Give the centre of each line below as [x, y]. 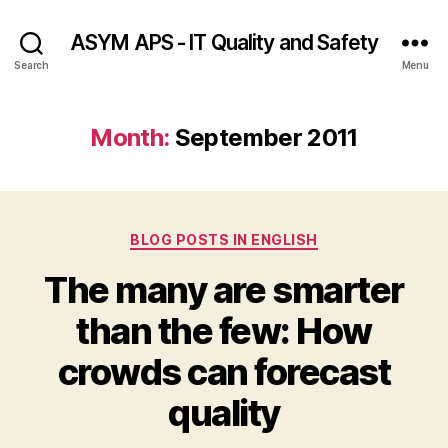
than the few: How [224, 330]
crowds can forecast [224, 371]
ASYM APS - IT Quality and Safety [224, 42]
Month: [130, 137]
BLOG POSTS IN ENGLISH [224, 239]
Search [31, 64]
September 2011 [266, 137]
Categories [267, 235]
